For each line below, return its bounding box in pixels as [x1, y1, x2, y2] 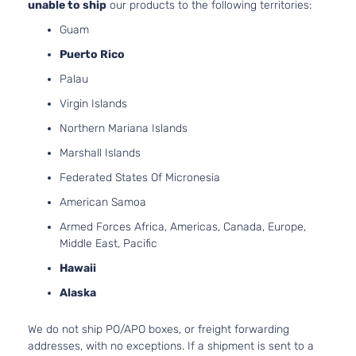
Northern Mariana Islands [60, 121, 188, 135]
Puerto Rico [60, 47, 125, 61]
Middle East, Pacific [60, 236, 157, 250]
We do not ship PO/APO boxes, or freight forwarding [28, 322, 289, 336]
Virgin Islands [60, 96, 127, 110]
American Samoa [60, 195, 146, 209]
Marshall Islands [60, 145, 141, 160]
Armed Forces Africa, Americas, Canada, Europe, [60, 219, 306, 234]
